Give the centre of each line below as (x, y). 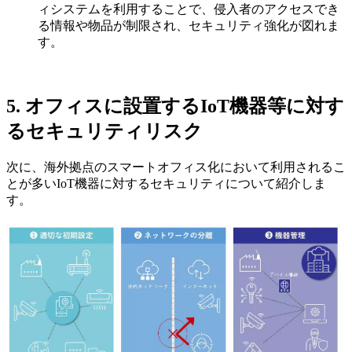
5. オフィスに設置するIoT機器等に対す (175, 106)
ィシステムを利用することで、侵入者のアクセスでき (189, 9)
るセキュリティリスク (104, 131)
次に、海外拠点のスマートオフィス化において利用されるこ (176, 167)
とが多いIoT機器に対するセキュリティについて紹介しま (166, 183)
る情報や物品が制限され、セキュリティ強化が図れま (189, 26)
